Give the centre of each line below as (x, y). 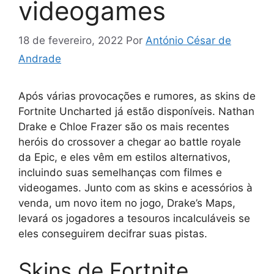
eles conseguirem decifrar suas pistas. (113, 234)
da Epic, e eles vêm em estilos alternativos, (124, 157)
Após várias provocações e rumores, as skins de (137, 96)
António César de (188, 41)
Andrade (40, 59)
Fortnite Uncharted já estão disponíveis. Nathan (136, 112)
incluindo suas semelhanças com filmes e (120, 173)
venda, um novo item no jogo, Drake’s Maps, (127, 203)
